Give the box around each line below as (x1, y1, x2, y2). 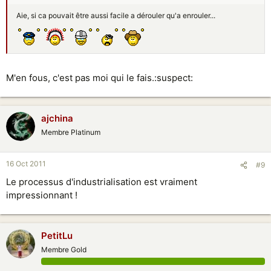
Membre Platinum (41, 128, 100, 137)
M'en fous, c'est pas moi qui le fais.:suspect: (6, 72, 193, 83)
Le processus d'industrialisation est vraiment (6, 175, 197, 188)
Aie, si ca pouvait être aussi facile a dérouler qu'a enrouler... (16, 10, 215, 20)
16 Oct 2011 (6, 158, 46, 168)
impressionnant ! (6, 189, 77, 201)
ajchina (41, 113, 73, 124)
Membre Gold (41, 244, 87, 254)
